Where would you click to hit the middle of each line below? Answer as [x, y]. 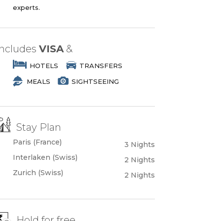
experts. [27, 7]
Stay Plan [39, 127]
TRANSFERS [101, 66]
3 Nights [139, 145]
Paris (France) [37, 142]
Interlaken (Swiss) [45, 157]
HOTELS [44, 66]
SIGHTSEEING [95, 81]
